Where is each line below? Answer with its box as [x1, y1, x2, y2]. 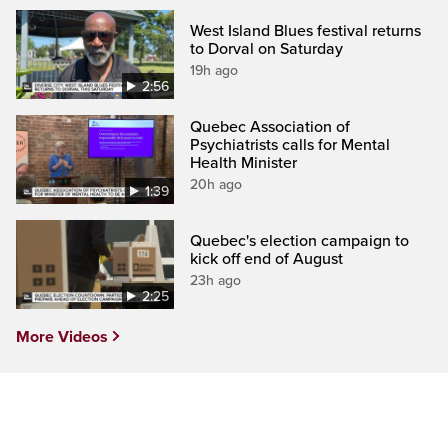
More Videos [16, 327, 108, 348]
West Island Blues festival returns [190, 20, 422, 41]
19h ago [190, 61, 239, 79]
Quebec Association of [190, 116, 351, 137]
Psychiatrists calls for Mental [190, 134, 391, 155]
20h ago [190, 175, 243, 193]
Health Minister [190, 152, 298, 173]
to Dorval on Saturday [190, 38, 344, 59]
